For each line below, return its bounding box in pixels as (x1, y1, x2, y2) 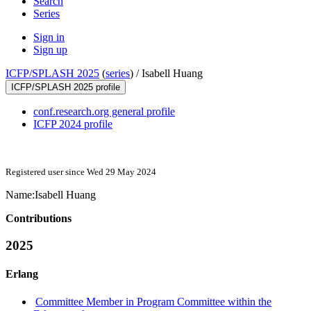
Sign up (33, 44, 67, 56)
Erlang (6, 268, 38, 280)
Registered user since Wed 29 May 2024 (6, 167, 156, 178)
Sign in (33, 31, 65, 44)
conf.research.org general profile (33, 106, 175, 118)
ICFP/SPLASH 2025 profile (11, 82, 120, 93)
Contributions (6, 212, 72, 225)
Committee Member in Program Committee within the (35, 295, 272, 308)
